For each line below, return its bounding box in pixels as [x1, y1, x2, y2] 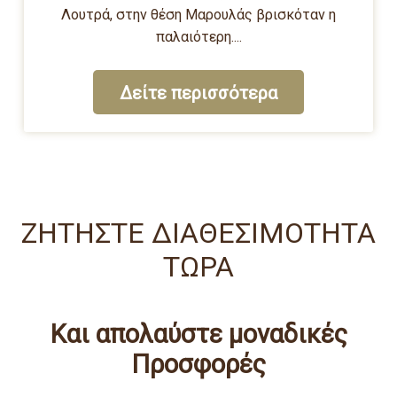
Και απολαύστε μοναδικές [50, 319, 347, 349]
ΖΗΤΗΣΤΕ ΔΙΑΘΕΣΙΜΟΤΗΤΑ [21, 216, 376, 250]
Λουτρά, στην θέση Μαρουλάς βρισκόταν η [61, 6, 336, 23]
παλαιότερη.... [155, 28, 242, 45]
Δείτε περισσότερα [120, 82, 277, 104]
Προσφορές [131, 349, 266, 379]
